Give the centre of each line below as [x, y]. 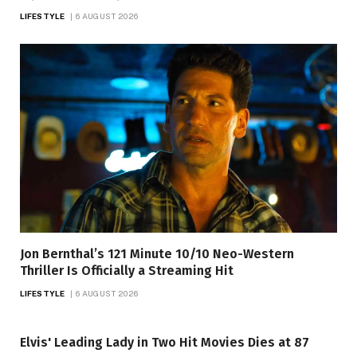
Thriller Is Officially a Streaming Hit [127, 270]
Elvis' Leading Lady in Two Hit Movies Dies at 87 [165, 342]
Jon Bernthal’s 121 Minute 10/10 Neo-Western [157, 253]
